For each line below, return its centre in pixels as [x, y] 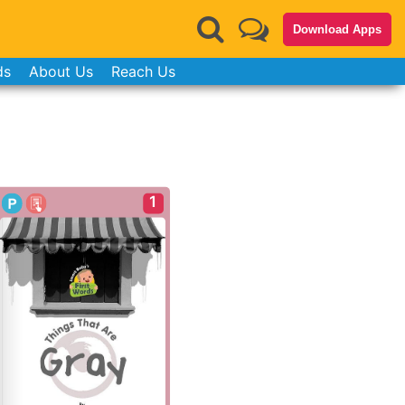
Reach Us [143, 71]
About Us [61, 71]
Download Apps [337, 29]
